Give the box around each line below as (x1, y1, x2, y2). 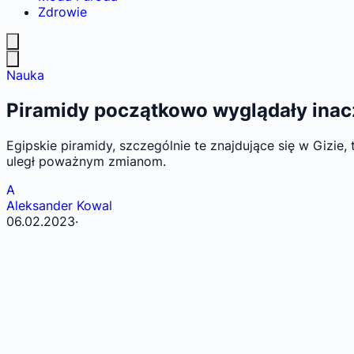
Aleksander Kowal (6, 197, 112, 213)
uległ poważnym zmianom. (6, 153, 166, 169)
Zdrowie (38, 3, 87, 20)
